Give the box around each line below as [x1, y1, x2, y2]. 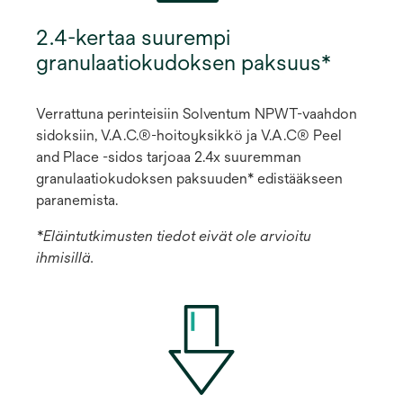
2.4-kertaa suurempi [36, 24, 230, 50]
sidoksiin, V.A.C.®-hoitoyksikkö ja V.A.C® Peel [36, 127, 342, 145]
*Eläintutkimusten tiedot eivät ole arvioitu [36, 228, 311, 246]
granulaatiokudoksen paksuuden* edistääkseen [36, 170, 343, 188]
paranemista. [36, 192, 118, 210]
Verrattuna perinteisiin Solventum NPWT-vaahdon [36, 105, 357, 123]
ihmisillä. [36, 249, 94, 267]
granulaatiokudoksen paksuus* [36, 49, 331, 76]
